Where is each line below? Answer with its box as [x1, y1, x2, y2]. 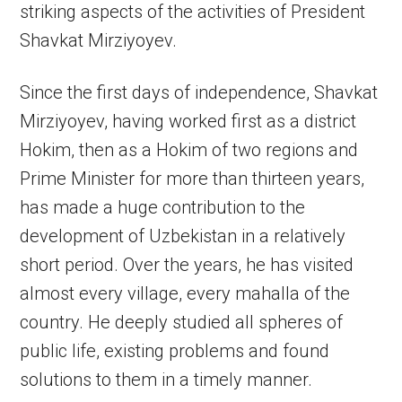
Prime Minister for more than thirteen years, [20, 168, 365, 189]
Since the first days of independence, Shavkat [20, 82, 379, 103]
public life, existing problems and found [20, 340, 330, 362]
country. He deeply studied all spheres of [20, 311, 344, 333]
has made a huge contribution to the [20, 197, 306, 218]
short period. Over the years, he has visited [20, 254, 354, 275]
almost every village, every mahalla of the [20, 283, 351, 304]
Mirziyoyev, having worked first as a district [20, 110, 357, 132]
